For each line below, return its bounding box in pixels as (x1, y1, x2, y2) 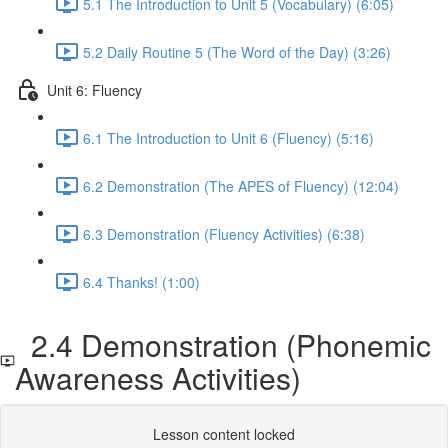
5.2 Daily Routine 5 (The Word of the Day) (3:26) (83, 41, 391, 62)
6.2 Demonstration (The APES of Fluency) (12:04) (83, 175, 399, 196)
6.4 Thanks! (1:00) (83, 271, 200, 292)
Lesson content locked (153, 424, 295, 444)
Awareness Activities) (14, 356, 301, 399)
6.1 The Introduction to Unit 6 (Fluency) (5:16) (83, 127, 374, 148)
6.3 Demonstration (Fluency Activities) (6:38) (83, 223, 365, 244)
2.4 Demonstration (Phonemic (14, 323, 431, 366)
